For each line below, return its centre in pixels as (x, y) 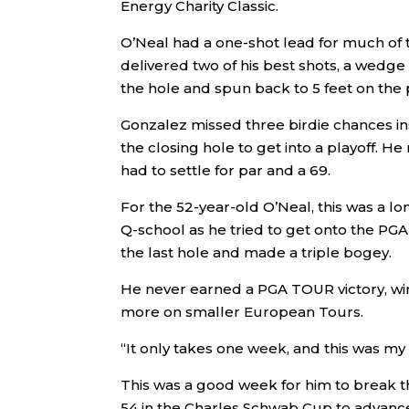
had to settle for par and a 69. (225, 170)
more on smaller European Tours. (242, 311)
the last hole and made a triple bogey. (256, 252)
